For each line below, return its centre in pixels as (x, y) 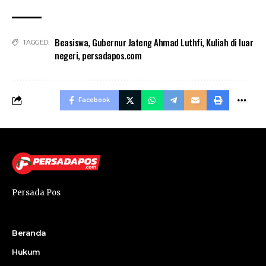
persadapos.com (112, 56)
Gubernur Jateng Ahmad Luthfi (147, 42)
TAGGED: (35, 42)
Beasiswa (71, 42)
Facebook (94, 100)
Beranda (29, 233)
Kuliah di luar (229, 42)
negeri (66, 56)
